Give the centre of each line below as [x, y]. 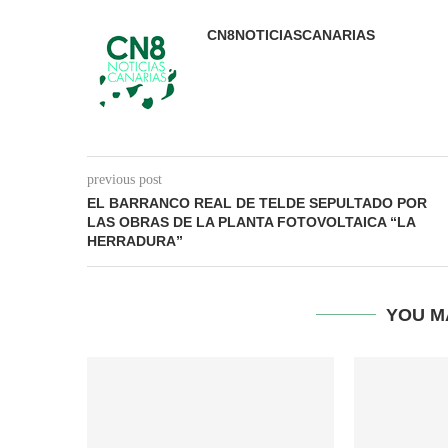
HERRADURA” [135, 240]
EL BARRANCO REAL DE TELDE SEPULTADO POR [257, 202]
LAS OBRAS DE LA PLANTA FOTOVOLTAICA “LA [251, 221]
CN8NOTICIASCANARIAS [291, 34]
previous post [124, 179]
